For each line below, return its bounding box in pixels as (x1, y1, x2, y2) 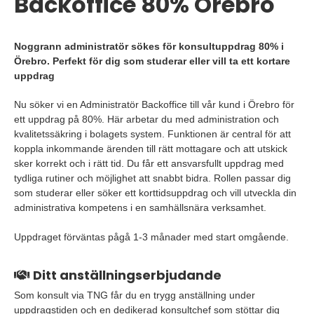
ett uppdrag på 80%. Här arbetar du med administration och (14, 114, 279, 125)
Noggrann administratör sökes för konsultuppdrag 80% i (14, 41, 284, 52)
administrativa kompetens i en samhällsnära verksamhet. (14, 202, 266, 213)
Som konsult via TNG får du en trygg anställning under (14, 289, 255, 301)
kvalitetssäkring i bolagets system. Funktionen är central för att (14, 128, 291, 139)
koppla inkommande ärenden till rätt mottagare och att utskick (14, 143, 287, 154)
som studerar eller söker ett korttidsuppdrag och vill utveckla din (14, 187, 296, 198)
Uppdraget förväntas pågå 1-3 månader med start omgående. (14, 231, 289, 243)
